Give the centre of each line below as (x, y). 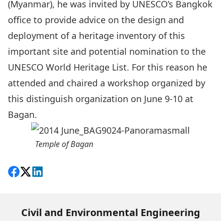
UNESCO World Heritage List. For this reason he (108, 67)
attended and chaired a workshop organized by (107, 83)
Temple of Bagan (64, 144)
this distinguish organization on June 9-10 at (101, 99)
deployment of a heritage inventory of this (96, 36)
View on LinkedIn (67, 173)
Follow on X (43, 173)
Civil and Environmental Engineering (110, 212)
